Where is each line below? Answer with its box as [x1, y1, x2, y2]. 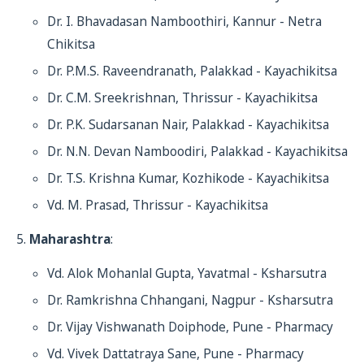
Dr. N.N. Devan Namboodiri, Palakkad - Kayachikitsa [47, 143, 348, 160]
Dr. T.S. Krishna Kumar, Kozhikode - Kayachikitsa [47, 170, 329, 187]
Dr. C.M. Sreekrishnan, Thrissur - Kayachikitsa [47, 89, 318, 106]
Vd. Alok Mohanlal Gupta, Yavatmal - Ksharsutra [47, 265, 327, 282]
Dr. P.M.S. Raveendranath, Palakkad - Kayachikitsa [47, 63, 337, 80]
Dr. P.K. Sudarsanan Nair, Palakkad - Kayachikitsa [47, 116, 329, 133]
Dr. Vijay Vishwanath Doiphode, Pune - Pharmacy [47, 318, 333, 336]
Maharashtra [29, 231, 110, 248]
